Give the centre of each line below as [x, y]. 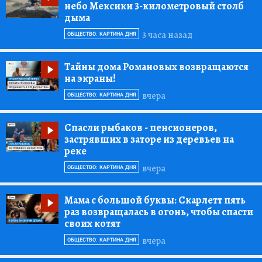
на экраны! [90, 79]
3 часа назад [167, 35]
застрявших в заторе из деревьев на [149, 139]
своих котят [92, 224]
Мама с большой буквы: [120, 200]
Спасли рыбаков [104, 128]
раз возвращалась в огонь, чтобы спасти [159, 212]
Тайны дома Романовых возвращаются [156, 67]
